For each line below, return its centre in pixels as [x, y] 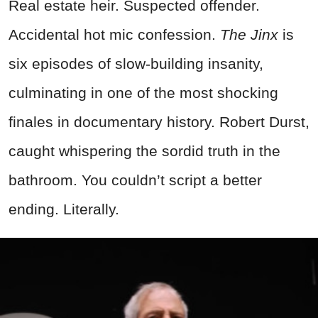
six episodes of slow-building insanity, [136, 63]
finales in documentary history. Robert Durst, [159, 121]
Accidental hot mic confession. [114, 34]
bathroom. [43, 180]
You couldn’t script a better [172, 180]
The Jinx [249, 34]
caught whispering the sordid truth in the [144, 150]
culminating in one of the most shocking [143, 92]
